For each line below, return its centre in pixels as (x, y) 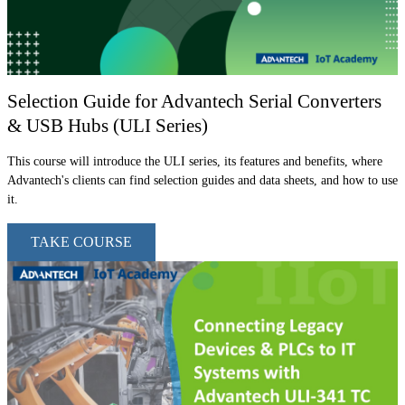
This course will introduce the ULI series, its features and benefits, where (195, 162)
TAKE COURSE (81, 242)
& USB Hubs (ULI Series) (110, 126)
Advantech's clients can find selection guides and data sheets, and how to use (202, 181)
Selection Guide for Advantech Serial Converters (194, 101)
